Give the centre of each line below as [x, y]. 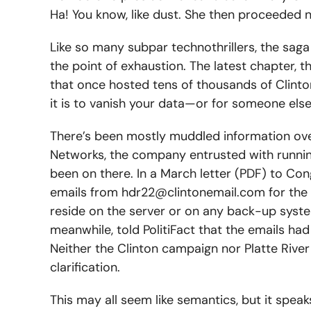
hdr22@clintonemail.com [193, 192]
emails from [86, 192]
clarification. [85, 267]
